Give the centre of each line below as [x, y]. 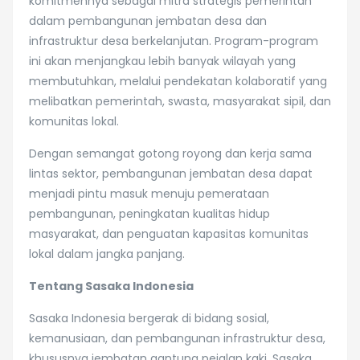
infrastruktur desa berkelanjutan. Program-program [174, 41]
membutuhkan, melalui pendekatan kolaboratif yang [178, 81]
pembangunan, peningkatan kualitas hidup [149, 214]
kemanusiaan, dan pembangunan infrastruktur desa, [177, 338]
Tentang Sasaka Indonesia [111, 286]
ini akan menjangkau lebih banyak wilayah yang [162, 61]
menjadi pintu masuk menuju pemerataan [149, 194]
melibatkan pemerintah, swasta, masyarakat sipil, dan [180, 101]
